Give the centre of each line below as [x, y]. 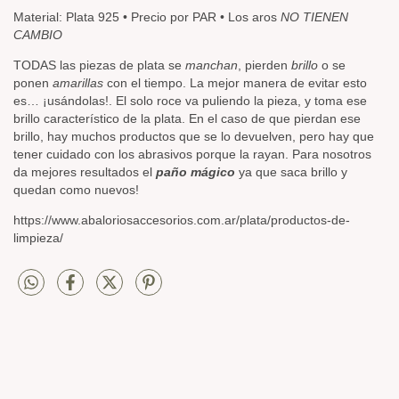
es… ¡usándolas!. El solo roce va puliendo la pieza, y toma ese [190, 100]
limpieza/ [38, 237]
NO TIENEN [314, 16]
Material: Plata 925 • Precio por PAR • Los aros [147, 16]
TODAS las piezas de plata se [99, 65]
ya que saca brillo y [291, 171]
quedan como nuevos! [78, 189]
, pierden [265, 65]
